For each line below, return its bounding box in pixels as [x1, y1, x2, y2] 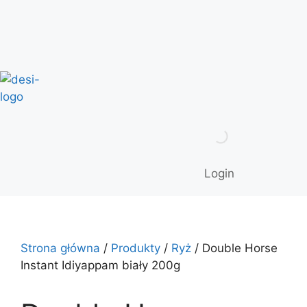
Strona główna [21, 241, 100, 255]
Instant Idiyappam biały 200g [21, 258, 180, 272]
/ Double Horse [191, 241, 278, 255]
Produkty [111, 241, 160, 255]
